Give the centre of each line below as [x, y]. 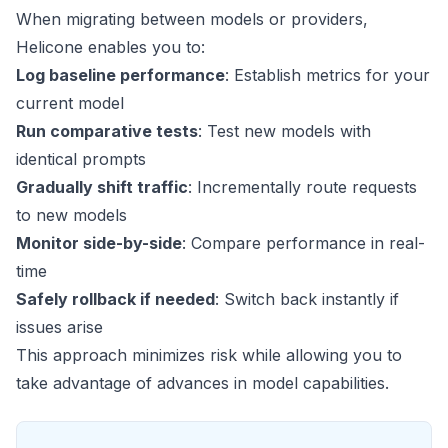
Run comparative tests [107, 131]
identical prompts [81, 159]
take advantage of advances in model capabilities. [202, 383]
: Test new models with [284, 131]
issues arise [59, 327]
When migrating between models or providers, [192, 19]
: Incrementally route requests [302, 187]
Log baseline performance [120, 75]
